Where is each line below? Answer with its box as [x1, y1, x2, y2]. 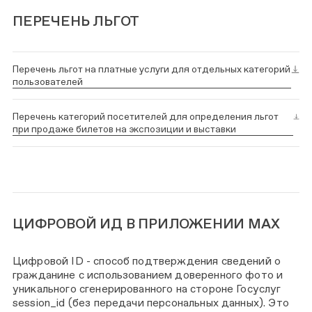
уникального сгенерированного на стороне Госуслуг [13, 282, 281, 295]
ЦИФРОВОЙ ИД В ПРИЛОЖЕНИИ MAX [13, 215, 280, 232]
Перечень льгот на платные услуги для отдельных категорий [13, 63, 290, 75]
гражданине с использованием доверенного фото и [13, 268, 283, 281]
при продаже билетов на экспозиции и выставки [13, 123, 236, 134]
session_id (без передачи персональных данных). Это [13, 296, 289, 309]
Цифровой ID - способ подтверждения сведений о [13, 254, 281, 267]
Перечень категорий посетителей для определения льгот [13, 111, 279, 122]
